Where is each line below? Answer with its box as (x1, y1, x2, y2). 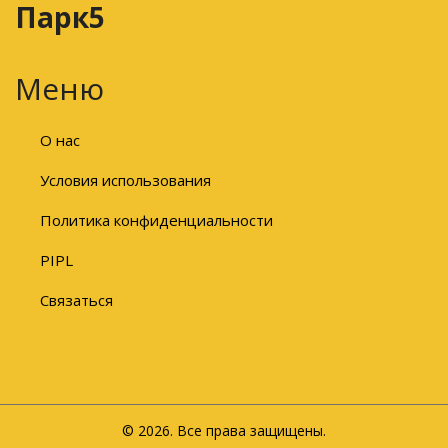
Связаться (40, 289, 113, 310)
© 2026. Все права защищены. (122, 420, 326, 440)
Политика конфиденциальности (40, 209, 273, 230)
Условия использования (40, 169, 211, 190)
